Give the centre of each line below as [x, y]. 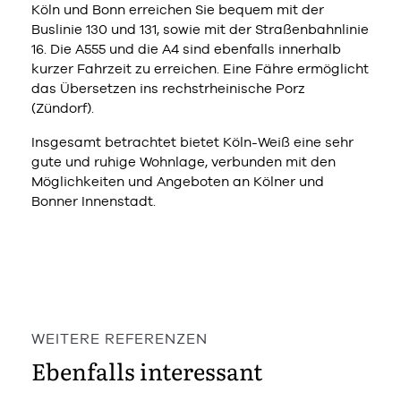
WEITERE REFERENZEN [119, 338]
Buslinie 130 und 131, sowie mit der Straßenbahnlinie [200, 29]
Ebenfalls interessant [147, 370]
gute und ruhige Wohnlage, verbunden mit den [183, 161]
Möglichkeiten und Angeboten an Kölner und [178, 181]
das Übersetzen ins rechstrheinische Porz [168, 88]
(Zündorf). [63, 107]
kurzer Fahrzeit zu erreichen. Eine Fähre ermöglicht [200, 68]
